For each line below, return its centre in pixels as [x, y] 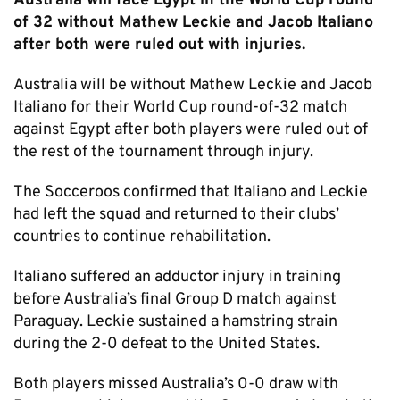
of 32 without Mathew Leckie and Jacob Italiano [193, 23]
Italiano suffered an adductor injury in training [177, 278]
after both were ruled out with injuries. [159, 46]
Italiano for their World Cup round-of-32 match [180, 108]
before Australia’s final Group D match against [175, 300]
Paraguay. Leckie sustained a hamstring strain [175, 322]
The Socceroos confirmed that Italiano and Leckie [191, 193]
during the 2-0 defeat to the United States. [167, 345]
